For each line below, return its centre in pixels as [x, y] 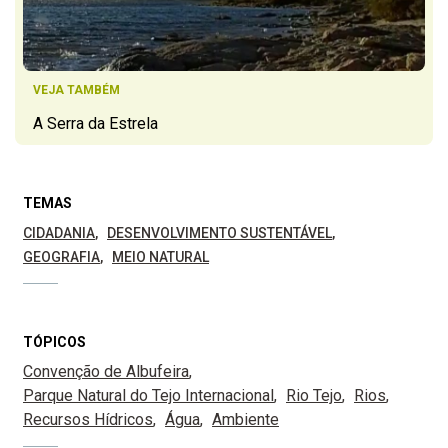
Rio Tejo [314, 395]
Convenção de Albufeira [106, 371]
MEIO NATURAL [160, 256]
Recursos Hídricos [88, 419]
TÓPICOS [54, 341]
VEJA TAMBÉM [76, 89]
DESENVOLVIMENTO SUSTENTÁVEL [219, 232]
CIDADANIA [59, 232]
